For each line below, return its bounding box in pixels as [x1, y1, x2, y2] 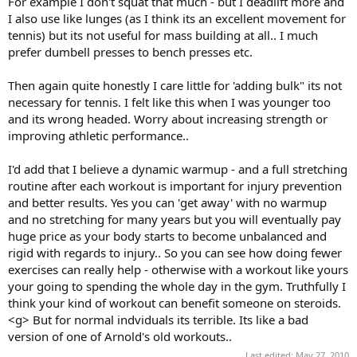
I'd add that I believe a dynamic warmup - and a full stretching [8, 160, 347, 177]
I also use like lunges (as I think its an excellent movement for [8, 10, 346, 26]
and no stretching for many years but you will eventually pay [8, 210, 341, 227]
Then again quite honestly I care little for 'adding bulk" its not [8, 76, 342, 93]
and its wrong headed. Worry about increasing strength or [8, 110, 328, 127]
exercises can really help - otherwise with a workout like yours [8, 261, 348, 277]
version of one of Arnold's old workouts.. [8, 328, 232, 344]
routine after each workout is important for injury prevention [8, 177, 342, 194]
